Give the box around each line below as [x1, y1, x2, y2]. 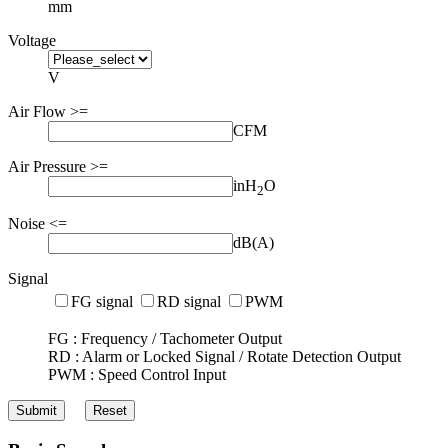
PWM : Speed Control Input [48, 366, 226, 384]
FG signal [71, 293, 133, 311]
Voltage [8, 31, 56, 49]
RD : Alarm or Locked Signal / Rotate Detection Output [48, 348, 401, 366]
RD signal [157, 293, 221, 311]
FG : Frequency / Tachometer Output [48, 330, 282, 348]
